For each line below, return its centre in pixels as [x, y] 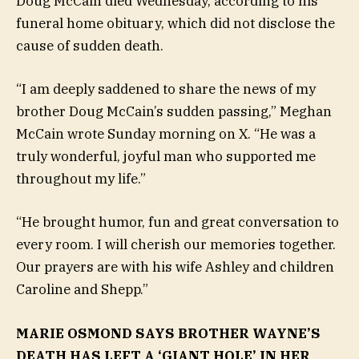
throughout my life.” [81, 179]
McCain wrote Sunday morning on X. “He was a [166, 134]
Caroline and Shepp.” [82, 290]
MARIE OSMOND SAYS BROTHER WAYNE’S [168, 333]
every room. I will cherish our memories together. [176, 245]
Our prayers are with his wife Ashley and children [175, 267]
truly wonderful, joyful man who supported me [166, 157]
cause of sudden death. [90, 45]
